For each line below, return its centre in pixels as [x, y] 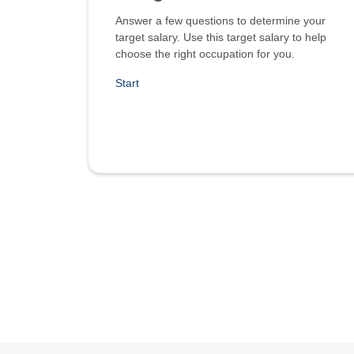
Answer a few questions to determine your [220, 20]
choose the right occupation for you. [205, 53]
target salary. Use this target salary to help [221, 37]
